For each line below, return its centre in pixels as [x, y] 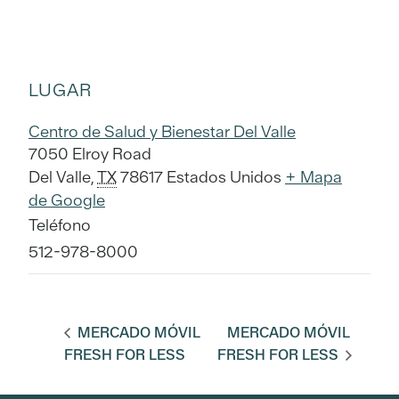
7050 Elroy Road [90, 154]
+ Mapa [313, 177]
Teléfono [60, 225]
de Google [67, 200]
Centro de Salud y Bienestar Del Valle [162, 132]
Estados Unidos [224, 177]
